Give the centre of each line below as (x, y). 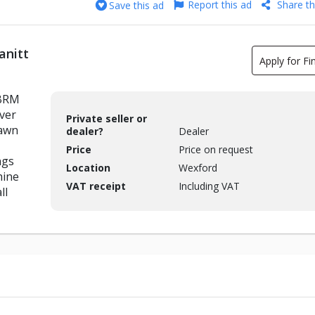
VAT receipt (96, 186)
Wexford (198, 168)
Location (88, 168)
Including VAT (209, 186)
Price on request (216, 150)
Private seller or (106, 119)
